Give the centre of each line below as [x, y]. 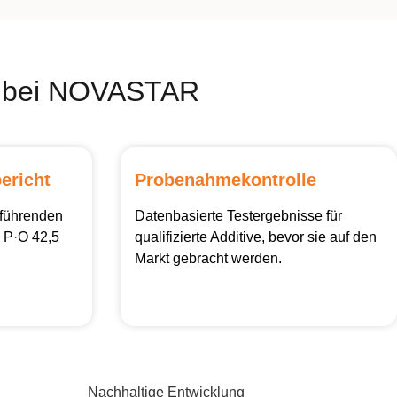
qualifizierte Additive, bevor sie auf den [256, 237]
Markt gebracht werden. [208, 258]
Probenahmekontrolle [226, 180]
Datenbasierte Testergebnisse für [238, 216]
